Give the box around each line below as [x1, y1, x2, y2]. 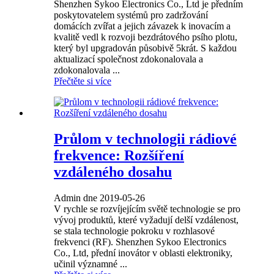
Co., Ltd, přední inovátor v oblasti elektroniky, [54, 247, 232, 258]
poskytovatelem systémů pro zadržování [54, 9, 208, 20]
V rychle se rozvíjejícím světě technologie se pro [54, 203, 240, 214]
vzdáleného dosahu [54, 163, 172, 180]
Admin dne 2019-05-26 [54, 192, 145, 203]
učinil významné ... [54, 258, 127, 269]
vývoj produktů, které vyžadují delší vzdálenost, [54, 214, 239, 225]
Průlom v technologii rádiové [54, 130, 237, 147]
